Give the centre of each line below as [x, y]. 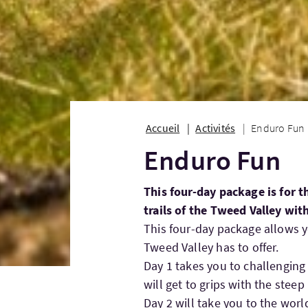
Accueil [163, 128]
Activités [216, 128]
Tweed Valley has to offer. [211, 247]
